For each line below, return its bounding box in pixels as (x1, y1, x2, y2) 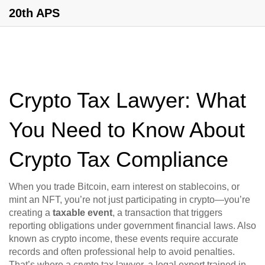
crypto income (51, 234, 110, 244)
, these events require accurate (110, 234, 238, 244)
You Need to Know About (9, 118, 245, 142)
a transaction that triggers (117, 208, 222, 218)
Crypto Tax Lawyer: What (9, 88, 246, 112)
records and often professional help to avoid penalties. (9, 247, 235, 257)
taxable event (53, 208, 112, 218)
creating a (9, 208, 53, 218)
